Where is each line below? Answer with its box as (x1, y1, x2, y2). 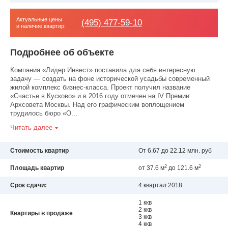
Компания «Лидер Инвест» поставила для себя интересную (10, 66, 195, 74)
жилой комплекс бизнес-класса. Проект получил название (10, 83, 190, 91)
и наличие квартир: (16, 23, 66, 29)
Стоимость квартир (10, 147, 69, 155)
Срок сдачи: (10, 182, 47, 189)
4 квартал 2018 (138, 182, 182, 189)
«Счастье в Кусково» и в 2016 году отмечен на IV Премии (10, 92, 189, 100)
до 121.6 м (167, 164, 198, 172)
